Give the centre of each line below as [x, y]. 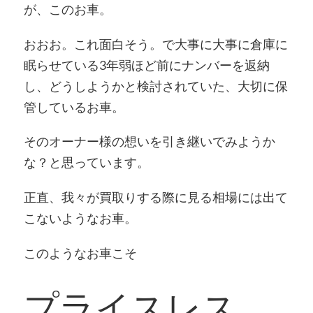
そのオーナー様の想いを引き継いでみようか [149, 141]
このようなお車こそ [80, 253]
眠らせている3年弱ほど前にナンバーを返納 [146, 65]
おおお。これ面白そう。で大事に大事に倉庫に [155, 44]
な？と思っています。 [86, 162]
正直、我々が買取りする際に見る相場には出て [155, 197]
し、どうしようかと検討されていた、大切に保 [155, 86]
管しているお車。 [74, 107]
